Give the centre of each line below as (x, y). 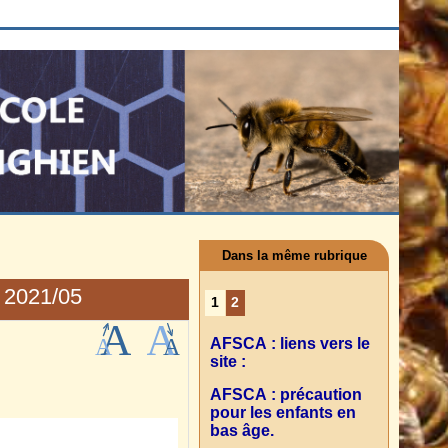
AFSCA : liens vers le (290, 343)
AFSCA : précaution (286, 394)
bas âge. (242, 430)
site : (228, 361)
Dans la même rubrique (294, 256)
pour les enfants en (283, 412)
